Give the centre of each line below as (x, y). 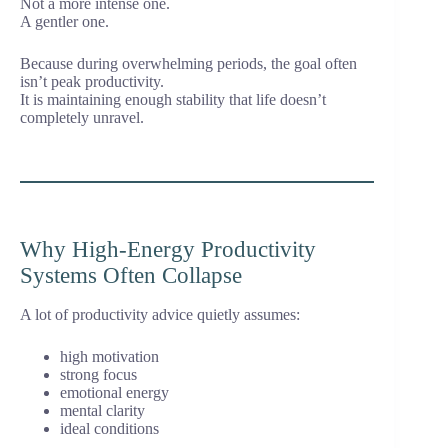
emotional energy (114, 393)
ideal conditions (109, 429)
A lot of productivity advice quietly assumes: (160, 315)
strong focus (98, 375)
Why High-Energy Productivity (168, 250)
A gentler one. (64, 22)
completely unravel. (82, 118)
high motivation (109, 357)
